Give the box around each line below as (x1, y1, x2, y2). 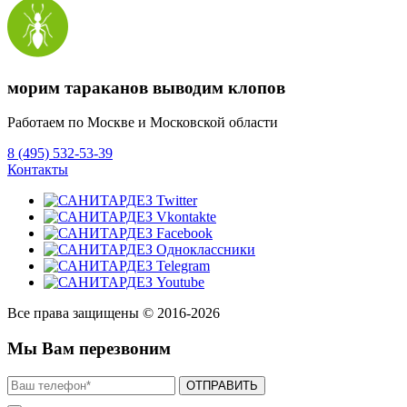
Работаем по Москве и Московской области (7, 114, 278, 131)
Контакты (7, 162, 68, 178)
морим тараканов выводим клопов (7, 77, 285, 97)
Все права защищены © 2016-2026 (7, 305, 220, 322)
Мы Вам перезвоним (7, 339, 171, 359)
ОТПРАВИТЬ (186, 378, 258, 392)
